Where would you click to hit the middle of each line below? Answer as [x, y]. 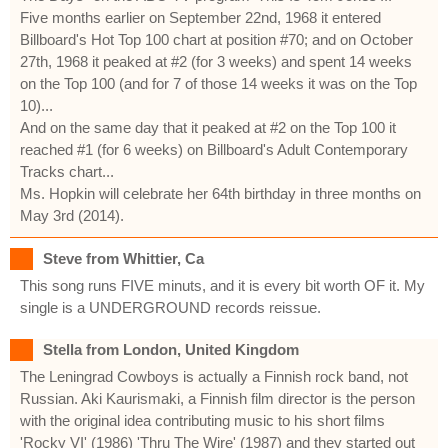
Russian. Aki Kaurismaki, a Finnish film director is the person [217, 398]
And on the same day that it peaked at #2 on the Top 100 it [208, 127]
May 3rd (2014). [72, 215]
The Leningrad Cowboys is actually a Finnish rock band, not [214, 376]
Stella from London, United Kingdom [171, 349]
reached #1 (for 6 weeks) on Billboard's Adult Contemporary [214, 149]
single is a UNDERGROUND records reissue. [170, 307]
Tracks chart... [67, 171]
